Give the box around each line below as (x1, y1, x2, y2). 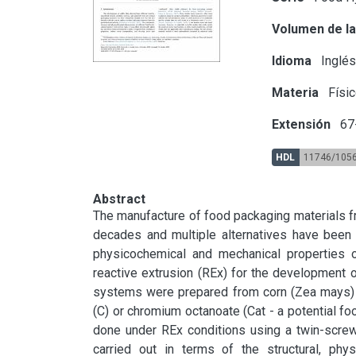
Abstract (93, 191, 145, 207)
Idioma (272, 52, 312, 68)
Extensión (272, 116, 331, 132)
